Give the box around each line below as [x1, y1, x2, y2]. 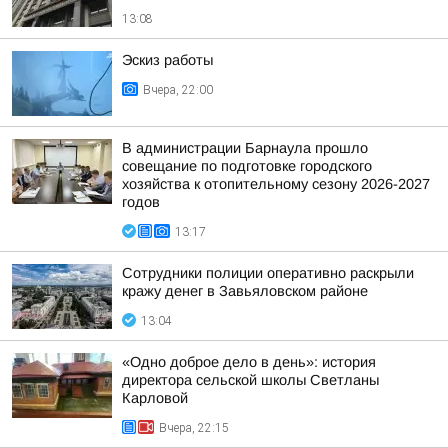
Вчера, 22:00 [143, 83, 213, 97]
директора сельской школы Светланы [122, 372, 379, 388]
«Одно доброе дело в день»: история [122, 354, 376, 370]
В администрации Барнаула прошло [122, 140, 368, 156]
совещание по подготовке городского [122, 158, 372, 174]
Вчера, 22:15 [159, 421, 229, 435]
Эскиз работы [122, 52, 213, 68]
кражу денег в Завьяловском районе [122, 283, 368, 299]
